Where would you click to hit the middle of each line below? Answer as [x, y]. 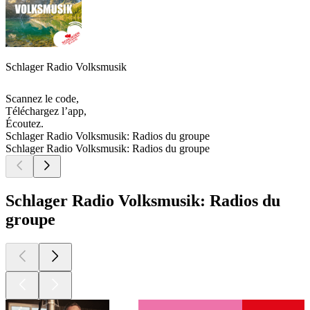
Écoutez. [25, 124]
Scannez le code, [42, 99]
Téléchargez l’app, [46, 111]
